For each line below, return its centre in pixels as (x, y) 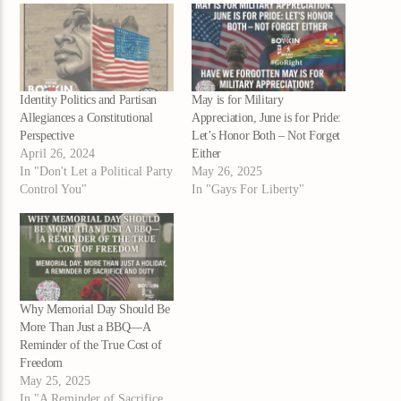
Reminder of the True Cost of (91, 345)
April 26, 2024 (58, 153)
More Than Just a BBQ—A (85, 327)
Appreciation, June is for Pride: (266, 117)
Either (206, 153)
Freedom (41, 363)
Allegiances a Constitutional (86, 117)
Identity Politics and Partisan (88, 99)
